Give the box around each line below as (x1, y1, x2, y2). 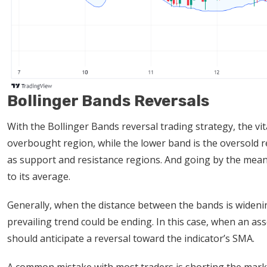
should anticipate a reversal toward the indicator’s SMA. (7, 231, 257, 245)
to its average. (7, 169, 73, 183)
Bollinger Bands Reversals (7, 91, 209, 110)
